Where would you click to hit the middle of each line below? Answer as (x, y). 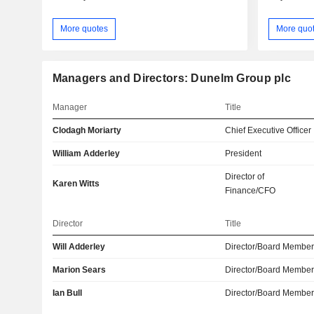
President (244, 153)
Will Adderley (78, 246)
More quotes (84, 28)
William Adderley (86, 153)
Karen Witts (76, 183)
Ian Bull (67, 293)
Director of (245, 176)
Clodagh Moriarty (87, 130)
